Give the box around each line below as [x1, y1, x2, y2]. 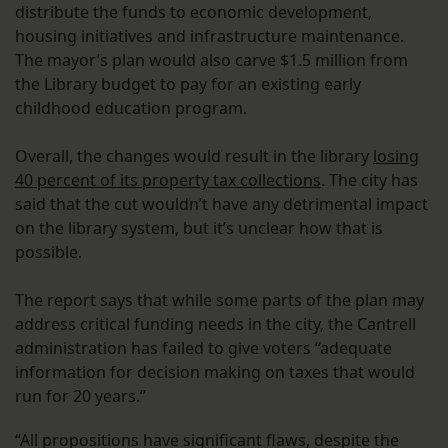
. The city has [321, 169, 418, 192]
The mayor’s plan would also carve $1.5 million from [15, 49, 408, 72]
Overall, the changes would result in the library [15, 145, 373, 168]
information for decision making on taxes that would [15, 361, 415, 384]
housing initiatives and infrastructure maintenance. [15, 25, 404, 48]
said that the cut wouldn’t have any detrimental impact [15, 193, 428, 216]
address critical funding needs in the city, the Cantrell [15, 313, 416, 336]
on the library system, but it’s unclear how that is [15, 217, 383, 240]
